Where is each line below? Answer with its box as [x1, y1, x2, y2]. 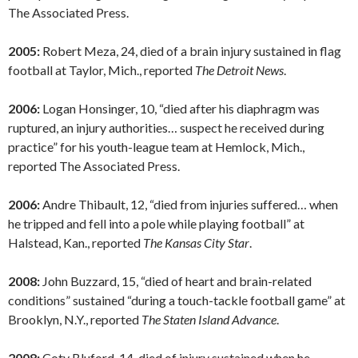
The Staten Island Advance [141, 312, 276, 328]
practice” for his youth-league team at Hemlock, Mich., [8, 139, 304, 155]
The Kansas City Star [143, 235, 249, 251]
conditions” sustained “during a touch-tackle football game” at [8, 292, 345, 308]
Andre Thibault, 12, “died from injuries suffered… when [40, 197, 338, 213]
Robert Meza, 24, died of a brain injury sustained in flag [40, 43, 341, 59]
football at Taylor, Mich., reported [8, 62, 195, 78]
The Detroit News [195, 62, 284, 78]
